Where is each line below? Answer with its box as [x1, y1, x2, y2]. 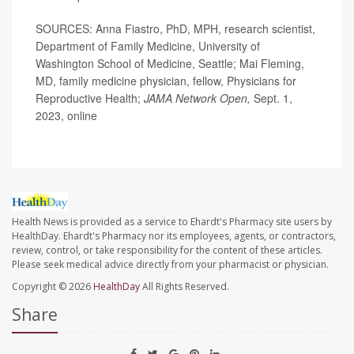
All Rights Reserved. [140, 280, 229, 294]
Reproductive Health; [36, 90, 144, 107]
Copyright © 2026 [12, 280, 93, 294]
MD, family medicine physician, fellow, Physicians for [36, 73, 296, 89]
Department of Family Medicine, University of [36, 38, 260, 55]
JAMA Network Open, [144, 90, 250, 107]
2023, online [36, 107, 97, 124]
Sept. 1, [250, 90, 292, 107]
